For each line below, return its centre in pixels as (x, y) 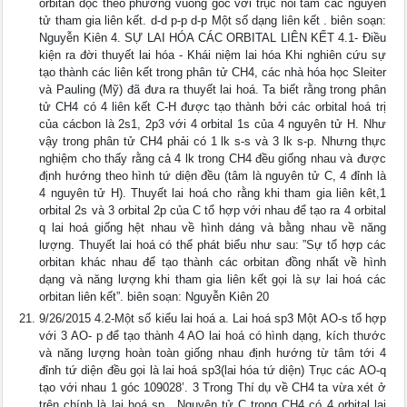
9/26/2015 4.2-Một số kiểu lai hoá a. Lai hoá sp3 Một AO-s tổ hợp (213, 318)
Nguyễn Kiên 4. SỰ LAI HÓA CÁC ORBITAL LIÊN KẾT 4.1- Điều (213, 38)
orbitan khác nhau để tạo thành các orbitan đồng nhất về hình (213, 262)
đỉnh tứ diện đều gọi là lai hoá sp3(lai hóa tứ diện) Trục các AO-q (213, 370)
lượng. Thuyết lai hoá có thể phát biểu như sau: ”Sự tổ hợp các (213, 245)
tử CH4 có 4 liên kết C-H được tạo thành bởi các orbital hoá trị (213, 107)
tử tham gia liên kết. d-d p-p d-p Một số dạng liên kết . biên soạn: (213, 20)
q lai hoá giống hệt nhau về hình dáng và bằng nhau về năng (213, 228)
